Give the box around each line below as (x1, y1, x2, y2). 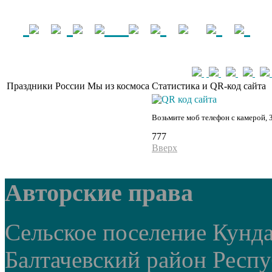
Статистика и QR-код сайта (152, 81, 266, 92)
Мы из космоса (87, 81, 149, 92)
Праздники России (7, 81, 85, 92)
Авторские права (5, 178, 193, 206)
